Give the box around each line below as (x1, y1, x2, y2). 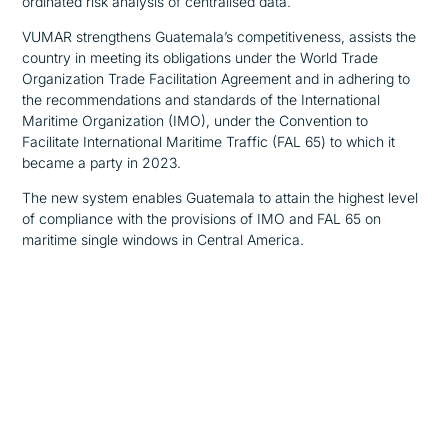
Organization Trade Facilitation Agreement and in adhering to (22, 70, 411, 88)
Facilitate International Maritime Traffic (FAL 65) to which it (22, 133, 396, 151)
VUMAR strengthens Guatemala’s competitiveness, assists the (22, 28, 417, 46)
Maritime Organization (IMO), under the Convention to (22, 112, 369, 130)
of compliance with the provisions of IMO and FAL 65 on (22, 210, 382, 228)
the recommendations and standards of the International (22, 91, 381, 109)
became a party (22, 154, 128, 172)
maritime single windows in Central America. (22, 231, 305, 249)
